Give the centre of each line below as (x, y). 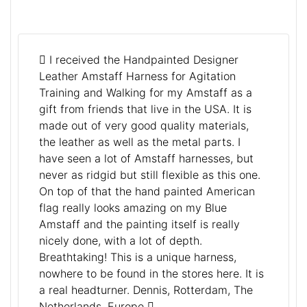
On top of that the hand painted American (147, 191)
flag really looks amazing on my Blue (133, 207)
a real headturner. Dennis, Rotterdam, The (146, 290)
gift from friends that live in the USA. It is (145, 109)
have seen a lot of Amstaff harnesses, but (146, 158)
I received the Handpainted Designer (142, 59)
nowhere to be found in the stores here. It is (151, 273)
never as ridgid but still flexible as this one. (150, 174)
